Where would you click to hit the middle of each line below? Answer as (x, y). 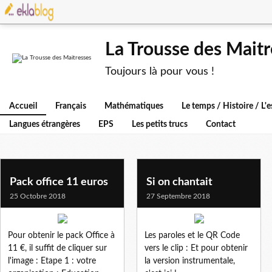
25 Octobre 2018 (38, 196)
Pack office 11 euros (59, 182)
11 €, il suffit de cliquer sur (57, 248)
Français (71, 106)
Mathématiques (134, 106)
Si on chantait (179, 182)
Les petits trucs (160, 124)
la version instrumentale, (190, 261)
